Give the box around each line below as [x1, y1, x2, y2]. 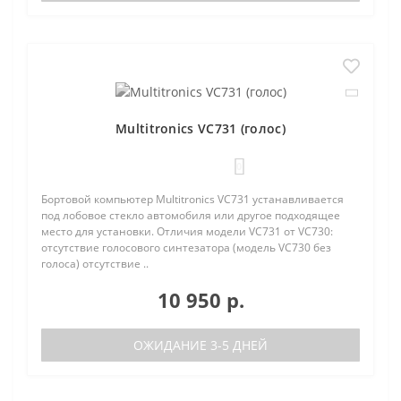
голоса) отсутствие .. [41, 256, 149, 271]
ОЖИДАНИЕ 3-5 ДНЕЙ [133, 337, 268, 354]
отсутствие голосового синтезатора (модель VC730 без [41, 240, 331, 255]
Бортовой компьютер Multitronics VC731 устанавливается [41, 192, 344, 207]
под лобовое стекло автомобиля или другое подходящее [41, 208, 340, 223]
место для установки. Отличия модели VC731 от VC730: [41, 224, 333, 239]
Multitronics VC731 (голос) [115, 120, 286, 137]
